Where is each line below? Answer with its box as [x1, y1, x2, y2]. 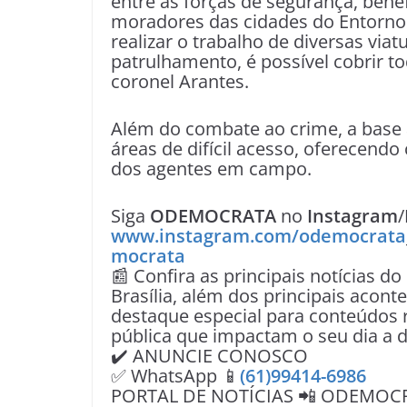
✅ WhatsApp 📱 [111, 363, 240, 389]
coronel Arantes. [111, 69, 249, 94]
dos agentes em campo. [111, 156, 312, 182]
